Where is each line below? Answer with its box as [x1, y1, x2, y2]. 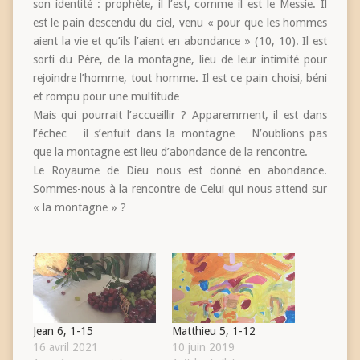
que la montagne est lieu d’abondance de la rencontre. [32, 145, 308, 159]
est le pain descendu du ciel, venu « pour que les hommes [32, 16, 328, 30]
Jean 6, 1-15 [32, 325, 96, 338]
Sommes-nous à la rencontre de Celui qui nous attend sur [32, 182, 328, 196]
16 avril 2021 [32, 341, 98, 354]
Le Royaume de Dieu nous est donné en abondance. [32, 164, 328, 178]
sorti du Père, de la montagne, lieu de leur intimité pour [32, 53, 328, 67]
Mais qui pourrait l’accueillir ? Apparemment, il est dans [32, 108, 328, 122]
